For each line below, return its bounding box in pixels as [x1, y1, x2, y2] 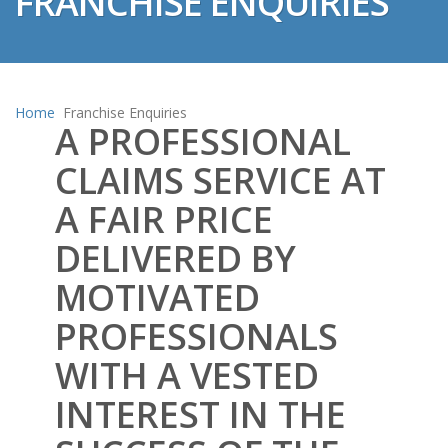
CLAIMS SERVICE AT [55, 156, 386, 205]
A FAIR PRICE [55, 195, 273, 244]
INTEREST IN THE [55, 390, 346, 439]
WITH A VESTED [55, 351, 319, 400]
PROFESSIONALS [55, 312, 338, 361]
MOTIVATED [55, 273, 260, 322]
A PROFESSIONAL [55, 117, 351, 166]
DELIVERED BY [55, 234, 296, 283]
